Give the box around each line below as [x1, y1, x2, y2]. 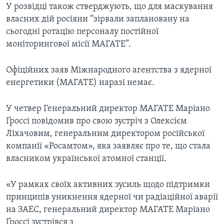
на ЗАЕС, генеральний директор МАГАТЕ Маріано [6, 205, 210, 215]
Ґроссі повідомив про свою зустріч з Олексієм [6, 116, 187, 126]
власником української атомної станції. [6, 154, 166, 164]
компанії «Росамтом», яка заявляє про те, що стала [6, 141, 210, 151]
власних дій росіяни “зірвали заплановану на [6, 14, 189, 24]
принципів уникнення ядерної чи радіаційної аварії [6, 192, 218, 202]
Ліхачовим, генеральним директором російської [6, 129, 204, 139]
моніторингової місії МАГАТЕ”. [6, 39, 131, 49]
